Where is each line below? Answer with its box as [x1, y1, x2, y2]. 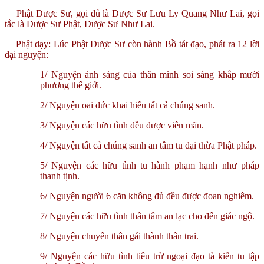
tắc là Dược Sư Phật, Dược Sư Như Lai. [5, 18, 155, 29]
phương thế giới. [40, 80, 101, 90]
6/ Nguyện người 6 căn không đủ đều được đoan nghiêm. [40, 190, 254, 201]
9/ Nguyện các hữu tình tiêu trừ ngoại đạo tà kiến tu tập [40, 250, 259, 261]
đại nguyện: [5, 49, 48, 60]
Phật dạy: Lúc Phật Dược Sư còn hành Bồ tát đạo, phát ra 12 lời [15, 38, 260, 49]
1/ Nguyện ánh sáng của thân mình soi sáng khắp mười [40, 69, 259, 80]
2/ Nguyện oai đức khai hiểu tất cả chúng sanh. [40, 100, 215, 110]
